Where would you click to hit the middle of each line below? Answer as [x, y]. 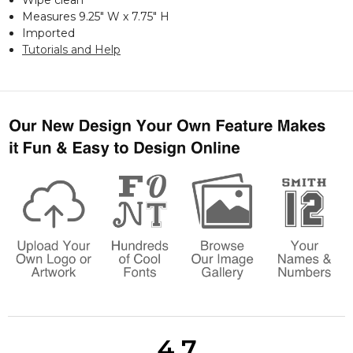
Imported [48, 33]
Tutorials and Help [71, 49]
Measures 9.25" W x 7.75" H [96, 16]
